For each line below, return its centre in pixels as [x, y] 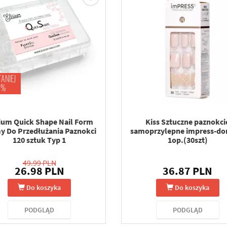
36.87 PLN [188, 171]
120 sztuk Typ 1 [40, 140]
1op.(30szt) [187, 140]
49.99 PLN [39, 163]
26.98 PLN [39, 171]
